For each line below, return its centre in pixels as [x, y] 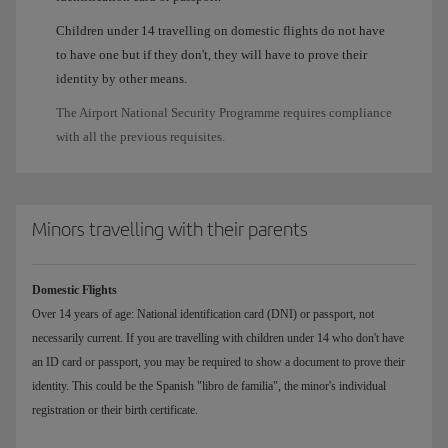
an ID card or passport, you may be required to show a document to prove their [218, 361]
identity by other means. [121, 78]
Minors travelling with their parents [170, 229]
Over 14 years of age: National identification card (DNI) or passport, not [203, 313]
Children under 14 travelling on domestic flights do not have [220, 30]
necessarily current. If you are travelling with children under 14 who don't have [218, 337]
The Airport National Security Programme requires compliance [224, 112]
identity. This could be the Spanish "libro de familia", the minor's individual [209, 385]
